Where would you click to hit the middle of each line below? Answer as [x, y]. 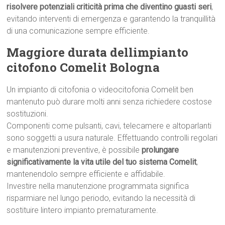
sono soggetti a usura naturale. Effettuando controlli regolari [112, 138]
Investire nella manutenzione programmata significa [98, 186]
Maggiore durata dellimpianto [98, 52]
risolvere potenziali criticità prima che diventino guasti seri [109, 7]
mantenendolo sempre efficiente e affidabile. [86, 174]
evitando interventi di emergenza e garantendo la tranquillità [111, 19]
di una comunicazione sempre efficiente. [78, 31]
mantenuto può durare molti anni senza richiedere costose [109, 102]
